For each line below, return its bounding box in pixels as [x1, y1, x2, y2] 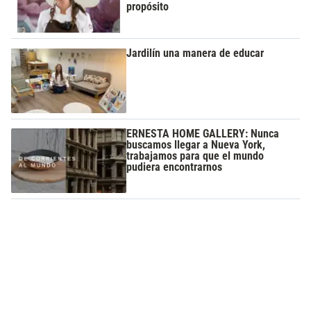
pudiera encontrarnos [126, 160, 223, 174]
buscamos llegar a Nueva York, [126, 137, 266, 151]
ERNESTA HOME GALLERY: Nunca [126, 126, 280, 140]
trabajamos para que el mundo [126, 149, 264, 162]
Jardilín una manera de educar [126, 47, 264, 60]
